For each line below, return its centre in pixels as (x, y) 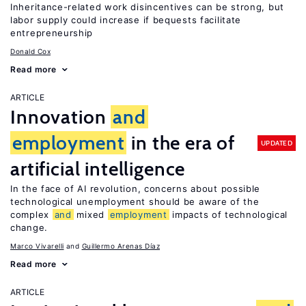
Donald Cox (30, 51)
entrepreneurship (52, 33)
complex (31, 214)
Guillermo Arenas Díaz (121, 246)
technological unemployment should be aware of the (135, 201)
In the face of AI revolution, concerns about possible (136, 189)
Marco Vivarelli (37, 246)
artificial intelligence (98, 169)
